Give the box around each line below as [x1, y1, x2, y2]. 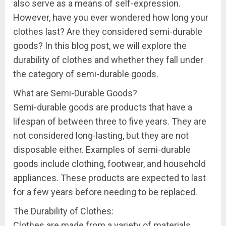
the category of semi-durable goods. [13, 68, 158, 79]
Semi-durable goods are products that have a [13, 101, 192, 112]
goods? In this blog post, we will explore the [13, 40, 187, 51]
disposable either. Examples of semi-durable [13, 144, 191, 155]
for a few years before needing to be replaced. [13, 186, 197, 197]
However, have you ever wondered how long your [13, 12, 208, 23]
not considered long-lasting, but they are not [13, 130, 189, 141]
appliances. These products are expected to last [13, 172, 206, 183]
